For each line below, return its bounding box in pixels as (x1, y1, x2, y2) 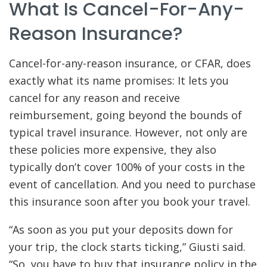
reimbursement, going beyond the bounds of (9, 108, 242, 123)
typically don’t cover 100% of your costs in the (9, 160, 245, 175)
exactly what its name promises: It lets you (9, 73, 229, 88)
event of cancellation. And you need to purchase (9, 177, 256, 192)
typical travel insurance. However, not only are (9, 125, 247, 140)
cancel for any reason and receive (9, 91, 180, 105)
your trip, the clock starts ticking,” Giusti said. (9, 240, 246, 254)
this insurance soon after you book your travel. (9, 194, 253, 209)
